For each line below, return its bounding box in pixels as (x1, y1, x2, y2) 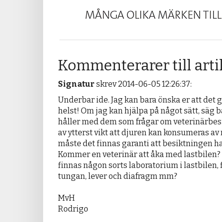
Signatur (58, 79, 95, 89)
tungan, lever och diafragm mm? (58, 171, 179, 181)
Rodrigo (58, 204, 88, 214)
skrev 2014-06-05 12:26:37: (95, 79, 192, 89)
